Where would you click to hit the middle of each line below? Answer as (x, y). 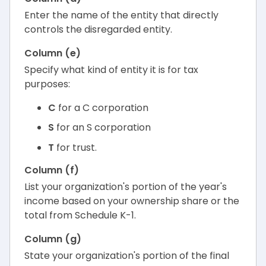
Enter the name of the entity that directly (121, 15)
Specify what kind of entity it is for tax (111, 69)
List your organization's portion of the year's (126, 187)
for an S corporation (102, 128)
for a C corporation (102, 107)
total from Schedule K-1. (80, 216)
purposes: (47, 84)
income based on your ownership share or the (132, 201)
